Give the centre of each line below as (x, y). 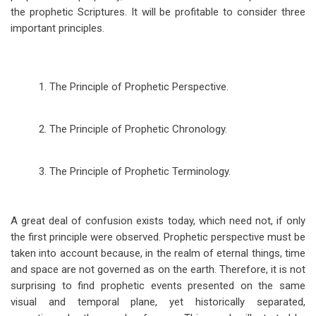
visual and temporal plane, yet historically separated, (158, 302)
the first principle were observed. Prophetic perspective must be (158, 237)
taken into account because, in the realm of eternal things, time (158, 253)
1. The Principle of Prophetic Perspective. (134, 87)
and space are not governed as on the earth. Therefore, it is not (158, 269)
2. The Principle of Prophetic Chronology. (133, 129)
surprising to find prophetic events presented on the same (158, 286)
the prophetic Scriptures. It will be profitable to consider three (158, 12)
